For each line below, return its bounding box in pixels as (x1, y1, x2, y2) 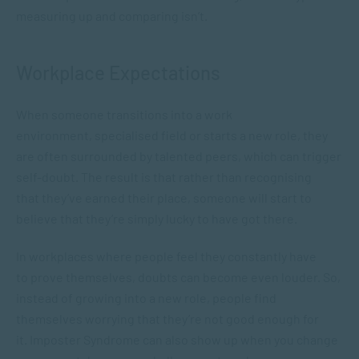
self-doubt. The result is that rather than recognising (16, 169, 312, 184)
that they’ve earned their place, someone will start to (16, 190, 312, 205)
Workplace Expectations (16, 61, 220, 84)
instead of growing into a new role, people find (16, 290, 276, 305)
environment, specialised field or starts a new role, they (16, 127, 328, 143)
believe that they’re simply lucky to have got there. (16, 211, 300, 226)
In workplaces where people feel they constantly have (16, 248, 317, 264)
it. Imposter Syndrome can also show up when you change (16, 332, 338, 347)
